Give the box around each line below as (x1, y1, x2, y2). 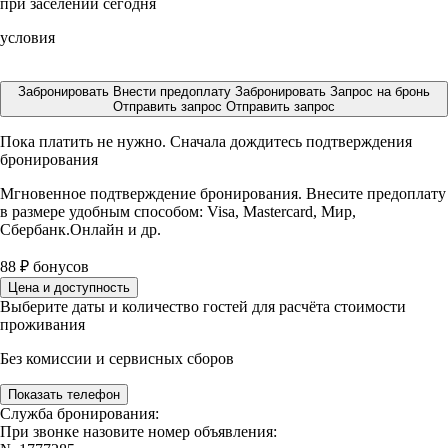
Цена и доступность (8, 280, 130, 295)
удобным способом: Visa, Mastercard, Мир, (69, 203, 356, 220)
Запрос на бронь (330, 84, 430, 99)
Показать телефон (8, 387, 120, 402)
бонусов (29, 258, 89, 275)
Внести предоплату (113, 84, 235, 99)
